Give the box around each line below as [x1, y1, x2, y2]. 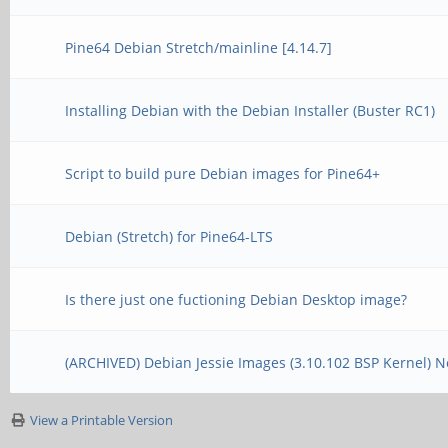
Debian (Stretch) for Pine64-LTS [65, 227, 274, 246]
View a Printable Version [30, 411, 173, 429]
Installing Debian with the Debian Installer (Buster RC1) [65, 101, 436, 120]
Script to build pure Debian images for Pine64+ [65, 164, 381, 183]
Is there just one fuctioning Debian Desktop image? [65, 290, 408, 309]
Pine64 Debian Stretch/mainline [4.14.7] [65, 38, 333, 57]
